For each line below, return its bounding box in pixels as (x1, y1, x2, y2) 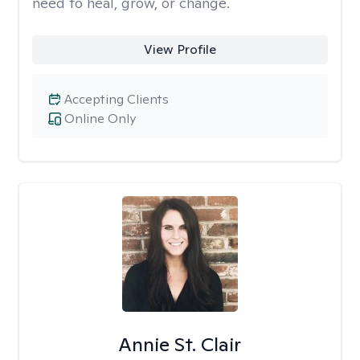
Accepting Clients (64, 91, 169, 108)
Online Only (64, 110, 136, 127)
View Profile (143, 41, 216, 58)
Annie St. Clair (118, 332, 242, 357)
